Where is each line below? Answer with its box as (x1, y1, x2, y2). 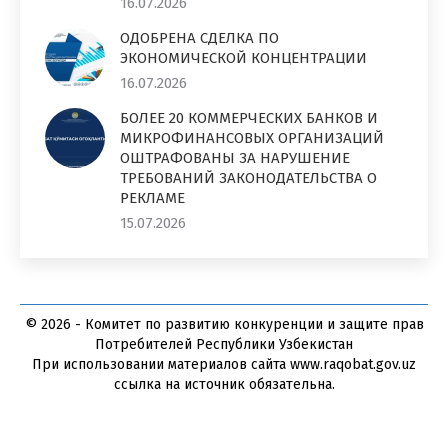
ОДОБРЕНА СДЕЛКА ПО (120, 28, 279, 47)
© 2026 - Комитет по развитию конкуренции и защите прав (24, 315, 424, 333)
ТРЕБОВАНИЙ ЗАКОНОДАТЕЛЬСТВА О (120, 168, 377, 187)
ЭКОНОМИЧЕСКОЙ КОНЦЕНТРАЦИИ (120, 48, 367, 67)
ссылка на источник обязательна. (113, 375, 335, 393)
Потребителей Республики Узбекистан (95, 335, 353, 353)
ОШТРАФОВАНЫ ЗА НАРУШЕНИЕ (120, 148, 350, 167)
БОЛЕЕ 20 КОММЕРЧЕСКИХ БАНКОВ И (120, 108, 378, 127)
